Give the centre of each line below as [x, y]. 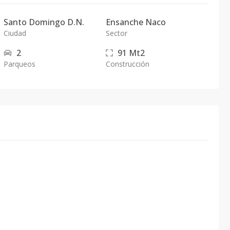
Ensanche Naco [136, 22]
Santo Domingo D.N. [44, 22]
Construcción [127, 64]
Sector [116, 33]
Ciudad [15, 33]
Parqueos [20, 64]
